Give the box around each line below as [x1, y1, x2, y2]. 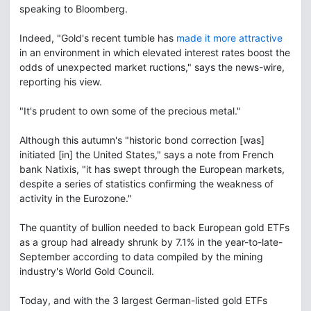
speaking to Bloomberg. [19, 2, 128, 15]
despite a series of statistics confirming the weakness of [19, 177, 274, 190]
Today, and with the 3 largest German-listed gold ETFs [19, 294, 267, 306]
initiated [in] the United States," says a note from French [19, 148, 274, 160]
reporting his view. [19, 75, 102, 87]
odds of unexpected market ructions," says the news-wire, [19, 60, 285, 73]
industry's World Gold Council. [19, 264, 154, 277]
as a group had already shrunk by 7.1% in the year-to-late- [19, 235, 283, 248]
